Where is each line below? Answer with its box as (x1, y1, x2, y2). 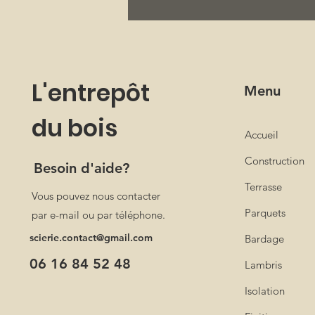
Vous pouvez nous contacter (32, 189, 161, 203)
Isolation (245, 284, 285, 298)
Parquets (245, 206, 286, 220)
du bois (32, 112, 118, 146)
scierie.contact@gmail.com (30, 231, 153, 245)
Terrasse (245, 180, 283, 194)
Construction (245, 154, 305, 168)
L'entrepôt (32, 77, 150, 110)
